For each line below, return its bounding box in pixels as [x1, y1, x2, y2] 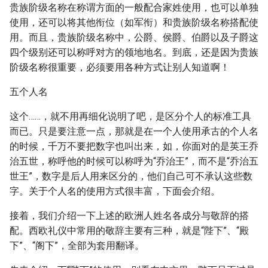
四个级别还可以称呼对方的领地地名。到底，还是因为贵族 [10, 47, 258, 58]
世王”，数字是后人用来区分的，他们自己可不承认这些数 [10, 170, 252, 182]
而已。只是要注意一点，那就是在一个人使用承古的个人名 [10, 126, 258, 137]
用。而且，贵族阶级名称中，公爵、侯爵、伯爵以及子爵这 [10, 32, 258, 43]
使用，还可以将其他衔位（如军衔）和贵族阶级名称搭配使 [10, 17, 258, 28]
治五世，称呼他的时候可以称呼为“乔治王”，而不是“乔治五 [10, 156, 258, 167]
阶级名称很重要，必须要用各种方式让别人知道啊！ [10, 62, 230, 73]
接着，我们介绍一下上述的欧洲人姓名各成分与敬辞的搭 [10, 210, 249, 221]
